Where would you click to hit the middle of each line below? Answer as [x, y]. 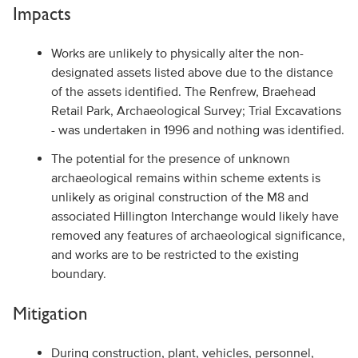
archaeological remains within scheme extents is [185, 177]
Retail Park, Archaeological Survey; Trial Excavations [196, 110]
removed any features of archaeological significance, [198, 235]
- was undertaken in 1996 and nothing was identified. [197, 129]
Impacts [42, 13]
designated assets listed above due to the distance [192, 72]
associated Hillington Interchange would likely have [195, 216]
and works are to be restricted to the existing [175, 254]
